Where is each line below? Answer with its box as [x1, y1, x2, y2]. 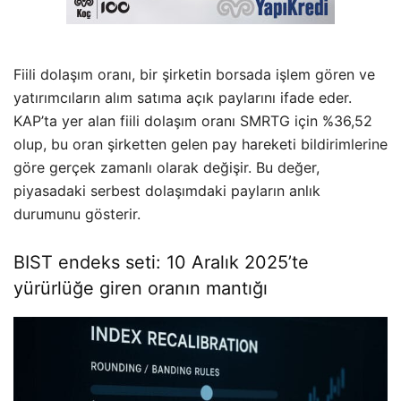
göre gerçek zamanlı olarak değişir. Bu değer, [13, 158, 320, 177]
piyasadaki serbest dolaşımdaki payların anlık [13, 182, 320, 200]
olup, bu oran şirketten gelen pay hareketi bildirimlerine [13, 135, 388, 154]
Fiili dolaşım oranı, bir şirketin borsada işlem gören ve [13, 65, 375, 84]
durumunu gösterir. [13, 205, 141, 224]
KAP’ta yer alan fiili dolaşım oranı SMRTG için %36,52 [13, 112, 372, 131]
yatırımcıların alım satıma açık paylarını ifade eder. [13, 89, 352, 107]
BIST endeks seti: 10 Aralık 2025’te [13, 252, 309, 274]
